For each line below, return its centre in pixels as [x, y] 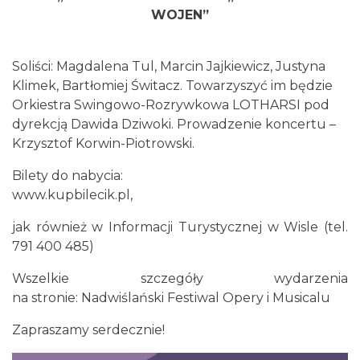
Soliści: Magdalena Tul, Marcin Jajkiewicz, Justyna [169, 66]
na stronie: [47, 298]
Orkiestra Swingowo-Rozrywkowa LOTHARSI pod [171, 105]
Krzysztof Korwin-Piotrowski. [103, 143]
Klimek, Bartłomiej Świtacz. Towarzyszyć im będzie [172, 86]
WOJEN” [180, 15]
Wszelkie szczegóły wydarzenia [180, 278]
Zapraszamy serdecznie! [88, 330]
